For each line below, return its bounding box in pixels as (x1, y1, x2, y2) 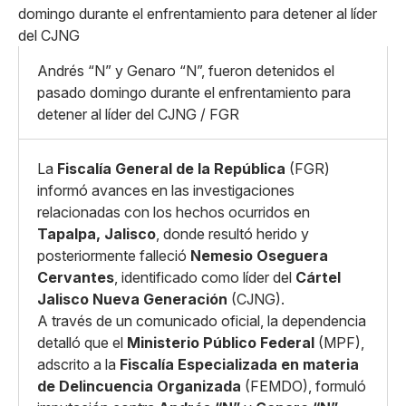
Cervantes (37, 268, 114, 286)
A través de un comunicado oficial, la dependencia (37, 312, 366, 330)
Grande (174, 37, 237, 60)
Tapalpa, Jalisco (37, 225, 156, 243)
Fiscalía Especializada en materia (120, 355, 359, 373)
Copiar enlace (54, 72, 140, 88)
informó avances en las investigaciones (37, 181, 295, 199)
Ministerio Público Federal (127, 333, 314, 352)
